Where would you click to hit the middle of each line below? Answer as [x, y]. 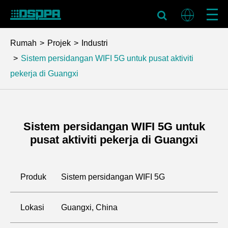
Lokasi [32, 207]
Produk [33, 177]
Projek [59, 43]
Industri [95, 43]
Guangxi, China [89, 207]
